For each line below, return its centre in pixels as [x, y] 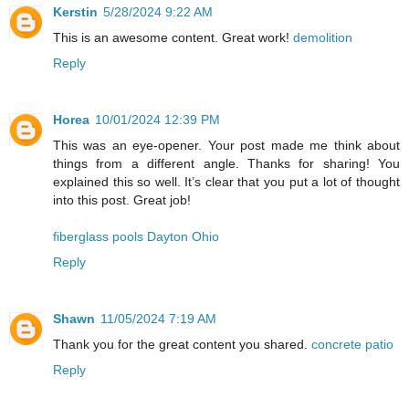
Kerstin [75, 12]
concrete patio [352, 345]
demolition [323, 38]
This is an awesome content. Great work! [173, 38]
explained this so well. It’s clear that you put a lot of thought [226, 182]
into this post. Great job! [122, 200]
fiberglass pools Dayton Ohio [136, 237]
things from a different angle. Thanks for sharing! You [226, 164]
